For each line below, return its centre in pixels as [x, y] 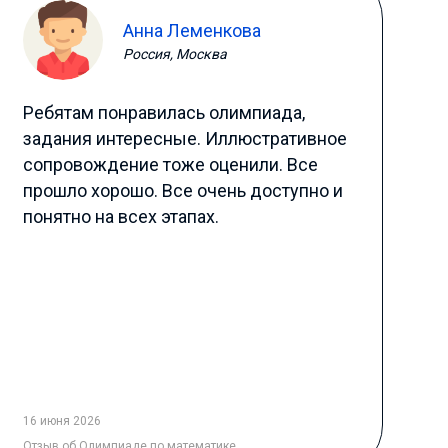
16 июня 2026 [61, 421]
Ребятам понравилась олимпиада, [163, 112]
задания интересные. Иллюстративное [184, 138]
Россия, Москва [174, 53]
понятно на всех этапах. [120, 216]
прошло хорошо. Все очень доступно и [182, 190]
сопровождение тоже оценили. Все [170, 164]
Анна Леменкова [191, 30]
